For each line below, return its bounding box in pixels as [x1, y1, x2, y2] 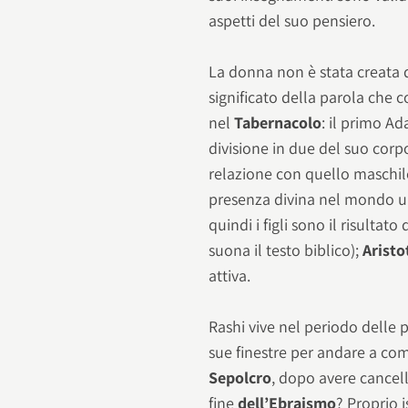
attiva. [209, 264, 251, 286]
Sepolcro [209, 367, 272, 389]
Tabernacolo [234, 111, 322, 133]
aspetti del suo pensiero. [209, 9, 376, 31]
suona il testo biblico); [209, 239, 363, 260]
